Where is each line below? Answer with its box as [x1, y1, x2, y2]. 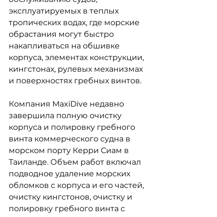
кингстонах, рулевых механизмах [9, 64, 145, 74]
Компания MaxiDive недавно [9, 99, 126, 108]
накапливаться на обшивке [9, 41, 122, 50]
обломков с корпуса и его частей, [9, 181, 146, 190]
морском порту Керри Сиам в [9, 146, 131, 155]
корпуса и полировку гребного [9, 123, 137, 132]
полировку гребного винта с [9, 204, 127, 213]
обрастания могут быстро [9, 30, 116, 39]
